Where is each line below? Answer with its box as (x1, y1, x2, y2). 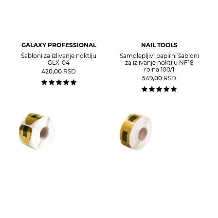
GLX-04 (48, 58, 70, 66)
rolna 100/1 (144, 65, 175, 73)
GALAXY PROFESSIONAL (21, 41, 96, 49)
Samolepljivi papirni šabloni (119, 52, 199, 59)
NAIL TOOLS (141, 41, 178, 49)
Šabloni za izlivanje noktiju (21, 52, 97, 59)
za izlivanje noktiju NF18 (125, 58, 194, 66)
